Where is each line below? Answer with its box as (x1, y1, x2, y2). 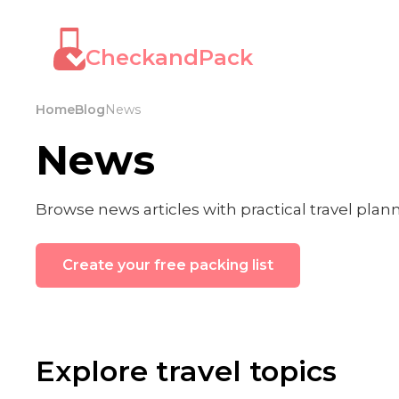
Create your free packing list (62, 256, 273, 273)
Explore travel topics (36, 354, 337, 388)
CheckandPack (85, 45, 253, 70)
